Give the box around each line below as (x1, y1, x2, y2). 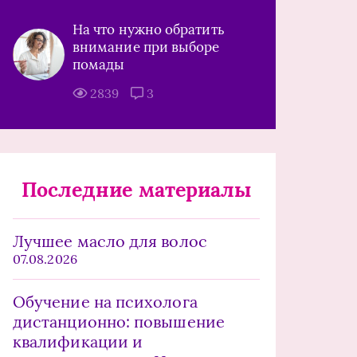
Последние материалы (21, 177, 252, 202)
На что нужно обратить (73, 21, 225, 38)
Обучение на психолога (13, 292, 198, 312)
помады (73, 56, 125, 73)
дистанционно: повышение (13, 312, 225, 331)
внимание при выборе (73, 38, 220, 56)
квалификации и (13, 331, 143, 351)
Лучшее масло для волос (13, 231, 207, 251)
